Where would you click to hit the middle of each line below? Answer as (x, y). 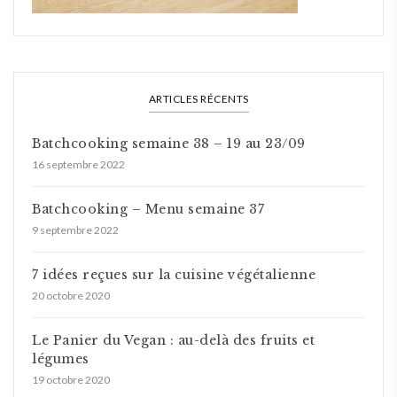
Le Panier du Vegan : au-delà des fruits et (173, 340)
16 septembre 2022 (78, 164)
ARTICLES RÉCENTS (198, 99)
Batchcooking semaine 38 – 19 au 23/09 (169, 144)
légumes (61, 359)
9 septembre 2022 (75, 230)
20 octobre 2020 (71, 296)
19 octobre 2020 (71, 380)
